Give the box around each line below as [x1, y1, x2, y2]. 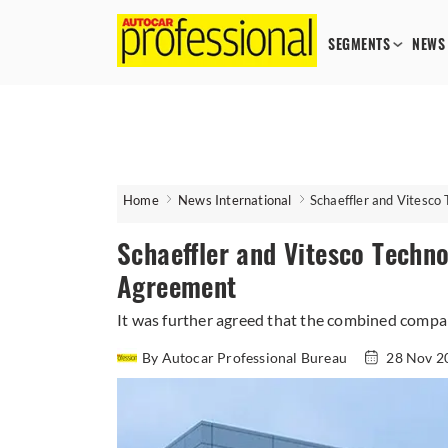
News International [178, 192, 292, 208]
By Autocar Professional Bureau [142, 349, 351, 366]
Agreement [117, 269, 237, 305]
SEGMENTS [328, 35, 390, 54]
